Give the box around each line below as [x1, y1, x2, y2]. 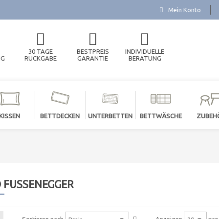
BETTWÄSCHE [139, 112, 182, 120]
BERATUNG [128, 55, 161, 62]
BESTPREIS [76, 48, 109, 55]
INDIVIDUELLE [125, 48, 165, 55]
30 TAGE [28, 48, 53, 55]
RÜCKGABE [24, 55, 57, 62]
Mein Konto [168, 6, 201, 13]
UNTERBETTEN [88, 112, 132, 120]
